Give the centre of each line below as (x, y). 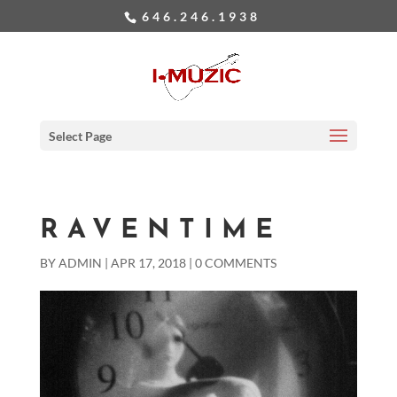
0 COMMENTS (235, 263)
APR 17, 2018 (148, 263)
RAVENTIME (160, 231)
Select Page (80, 136)
